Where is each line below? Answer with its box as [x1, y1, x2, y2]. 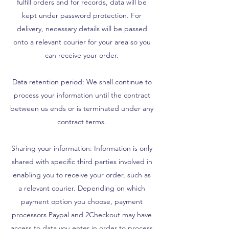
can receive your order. [45, 51, 119, 60]
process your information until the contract [13, 90, 150, 100]
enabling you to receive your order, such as [13, 170, 151, 179]
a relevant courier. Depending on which [18, 184, 145, 193]
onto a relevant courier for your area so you [13, 37, 151, 47]
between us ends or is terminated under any [10, 104, 153, 113]
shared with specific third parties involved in [11, 157, 152, 166]
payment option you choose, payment [21, 197, 143, 206]
